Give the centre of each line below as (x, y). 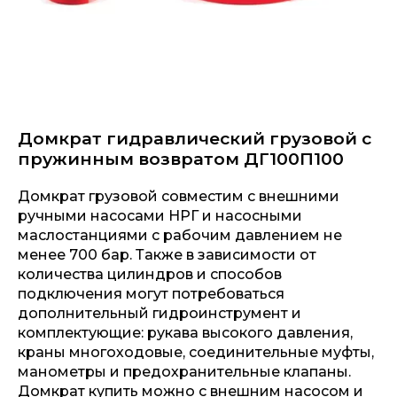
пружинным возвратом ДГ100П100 (181, 159)
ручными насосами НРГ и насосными (160, 216)
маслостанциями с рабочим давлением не (180, 236)
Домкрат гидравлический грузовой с (195, 139)
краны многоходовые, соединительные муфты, (196, 353)
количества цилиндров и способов (150, 275)
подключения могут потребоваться (151, 294)
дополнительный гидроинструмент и (160, 314)
